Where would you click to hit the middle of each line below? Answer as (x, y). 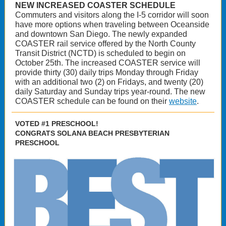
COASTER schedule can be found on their (92, 101)
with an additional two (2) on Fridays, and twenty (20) (109, 82)
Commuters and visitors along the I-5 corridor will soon (112, 15)
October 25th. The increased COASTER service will (108, 63)
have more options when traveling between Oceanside (112, 24)
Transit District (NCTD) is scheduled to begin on (100, 53)
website (183, 101)
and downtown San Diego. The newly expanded (101, 34)
